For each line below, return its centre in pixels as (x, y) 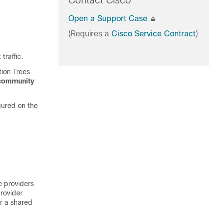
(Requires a (90, 34)
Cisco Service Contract (153, 34)
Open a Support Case (109, 18)
